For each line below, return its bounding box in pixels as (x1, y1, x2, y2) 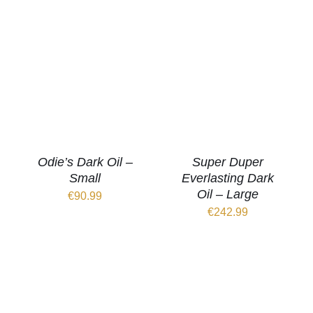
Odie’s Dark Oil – (37, 155, 133, 170)
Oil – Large (197, 187, 259, 202)
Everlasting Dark (182, 171, 274, 186)
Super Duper (192, 155, 263, 170)
